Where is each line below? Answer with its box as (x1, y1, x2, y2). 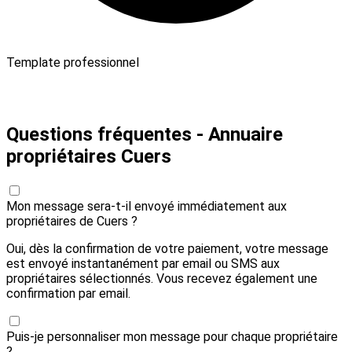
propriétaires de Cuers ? (6, 213, 137, 229)
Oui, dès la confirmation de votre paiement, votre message (6, 240, 328, 256)
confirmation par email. (6, 285, 130, 301)
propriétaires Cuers (6, 145, 171, 167)
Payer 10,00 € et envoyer (27, 82, 172, 96)
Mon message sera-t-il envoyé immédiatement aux (6, 198, 287, 214)
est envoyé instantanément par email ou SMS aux (6, 255, 280, 271)
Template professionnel (6, 55, 139, 71)
